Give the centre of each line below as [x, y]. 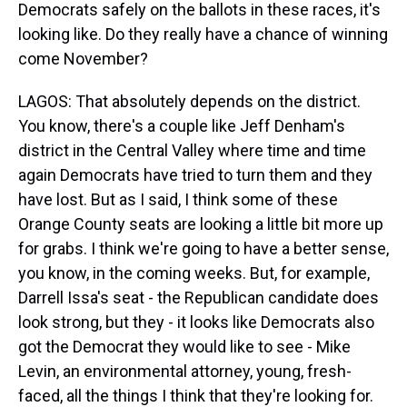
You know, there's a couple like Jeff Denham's [182, 126]
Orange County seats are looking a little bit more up [201, 224]
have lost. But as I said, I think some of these [178, 199]
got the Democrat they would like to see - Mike [184, 347]
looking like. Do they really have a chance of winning [203, 34]
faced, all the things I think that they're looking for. [196, 396]
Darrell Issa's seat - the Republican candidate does [199, 298]
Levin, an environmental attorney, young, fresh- [185, 371]
